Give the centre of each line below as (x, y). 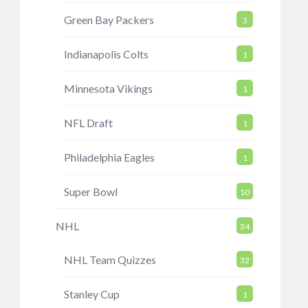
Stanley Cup (91, 294)
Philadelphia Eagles (109, 157)
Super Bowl (90, 191)
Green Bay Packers (109, 20)
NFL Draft (88, 123)
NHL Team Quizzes (110, 260)
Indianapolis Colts (106, 54)
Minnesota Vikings (108, 88)
